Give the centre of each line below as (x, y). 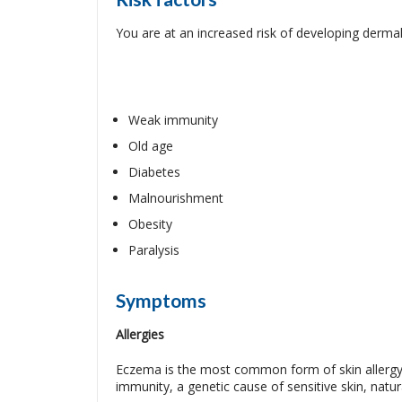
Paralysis (153, 250)
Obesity (150, 224)
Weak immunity (173, 120)
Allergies (140, 334)
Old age (150, 146)
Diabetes (154, 172)
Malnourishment (175, 198)
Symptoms (161, 300)
